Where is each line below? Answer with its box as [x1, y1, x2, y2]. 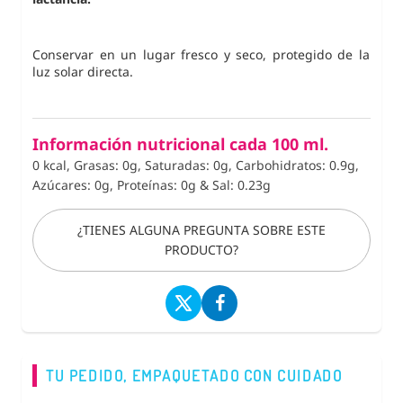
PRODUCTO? [165, 240, 238, 258]
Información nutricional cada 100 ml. [32, 132, 328, 155]
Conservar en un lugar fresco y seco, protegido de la [32, 45, 370, 63]
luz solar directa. [32, 62, 133, 80]
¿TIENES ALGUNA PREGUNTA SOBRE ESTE [77, 220, 326, 238]
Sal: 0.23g [212, 175, 271, 193]
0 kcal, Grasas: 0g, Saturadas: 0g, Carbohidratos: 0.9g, [32, 156, 359, 174]
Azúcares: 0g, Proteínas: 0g [32, 175, 200, 193]
